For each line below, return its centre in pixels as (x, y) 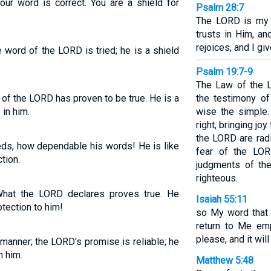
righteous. (217, 178)
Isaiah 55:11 (221, 199)
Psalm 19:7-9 (224, 72)
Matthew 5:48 (224, 260)
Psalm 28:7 (220, 8)
